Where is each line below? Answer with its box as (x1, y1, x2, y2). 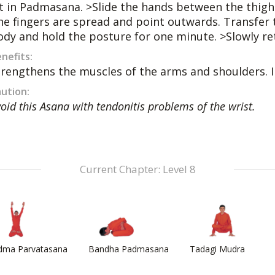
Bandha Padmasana (88, 242, 169, 255)
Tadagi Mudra (190, 242, 245, 255)
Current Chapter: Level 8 (79, 161, 196, 176)
